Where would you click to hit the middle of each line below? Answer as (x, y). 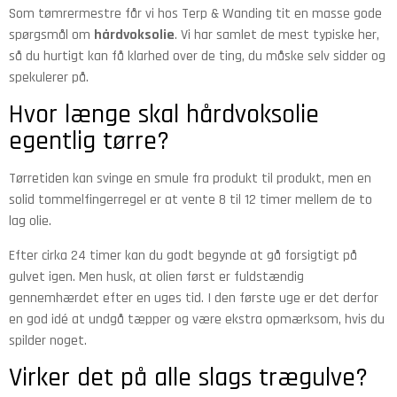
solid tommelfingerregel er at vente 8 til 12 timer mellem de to (191, 200)
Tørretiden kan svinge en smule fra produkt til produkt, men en (190, 179)
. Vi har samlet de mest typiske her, (277, 35)
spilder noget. (48, 340)
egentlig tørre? (89, 141)
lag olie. (30, 222)
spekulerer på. (49, 78)
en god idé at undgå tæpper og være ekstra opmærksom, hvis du (197, 319)
